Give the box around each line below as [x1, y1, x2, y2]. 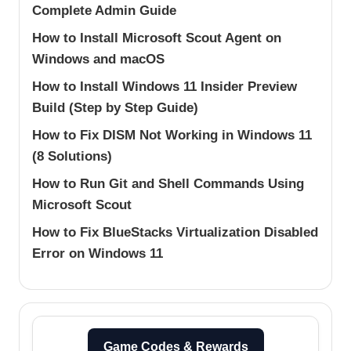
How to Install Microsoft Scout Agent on [32, 30, 281, 45]
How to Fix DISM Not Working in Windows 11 [32, 127, 312, 143]
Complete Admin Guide [32, 2, 176, 18]
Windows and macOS [32, 51, 165, 67]
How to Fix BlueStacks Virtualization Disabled [32, 224, 318, 240]
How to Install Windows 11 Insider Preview [32, 78, 297, 94]
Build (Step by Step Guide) [32, 100, 198, 115]
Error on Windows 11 [32, 245, 163, 261]
